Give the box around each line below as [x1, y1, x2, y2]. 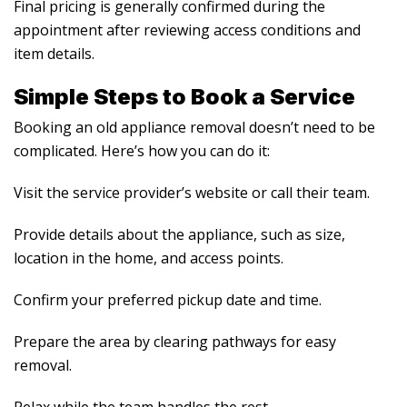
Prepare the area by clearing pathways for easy [14, 331, 336, 352]
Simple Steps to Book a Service [14, 83, 355, 110]
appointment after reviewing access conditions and [14, 19, 361, 40]
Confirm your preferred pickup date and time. [14, 289, 322, 310]
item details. [14, 43, 94, 64]
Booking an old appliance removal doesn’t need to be [14, 116, 375, 137]
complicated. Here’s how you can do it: [14, 140, 270, 161]
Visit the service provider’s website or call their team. [14, 182, 370, 203]
